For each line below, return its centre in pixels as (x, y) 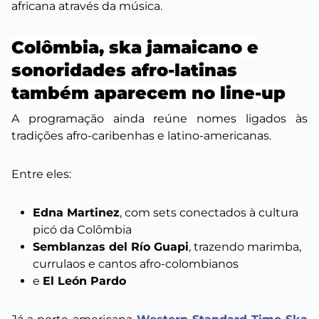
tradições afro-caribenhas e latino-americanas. (141, 136)
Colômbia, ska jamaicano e (135, 48)
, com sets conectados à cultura (209, 213)
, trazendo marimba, (245, 247)
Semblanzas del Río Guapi (111, 247)
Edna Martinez (76, 213)
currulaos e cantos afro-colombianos (136, 264)
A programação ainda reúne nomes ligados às (159, 119)
